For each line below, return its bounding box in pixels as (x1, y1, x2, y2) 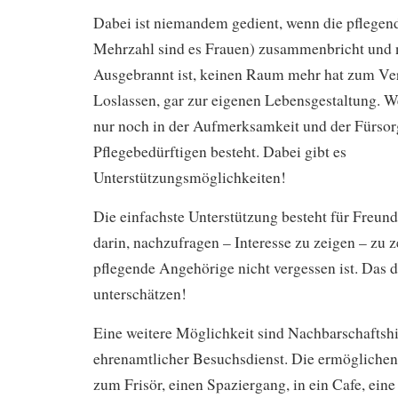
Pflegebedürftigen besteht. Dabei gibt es (93, 141, 346, 163)
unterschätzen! (93, 283, 187, 305)
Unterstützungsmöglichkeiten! (93, 167, 286, 188)
